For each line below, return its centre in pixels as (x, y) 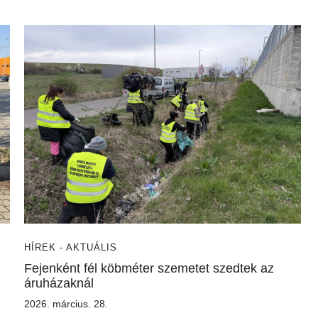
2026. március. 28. (66, 304)
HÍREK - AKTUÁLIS (71, 247)
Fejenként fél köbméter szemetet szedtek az (149, 268)
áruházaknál (59, 283)
